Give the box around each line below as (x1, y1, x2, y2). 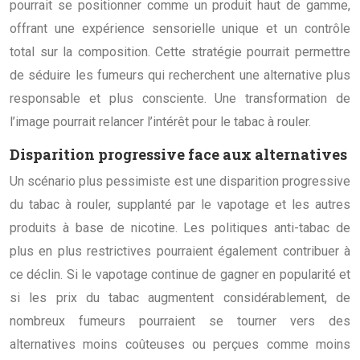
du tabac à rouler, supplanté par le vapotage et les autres (10, 196, 350, 212)
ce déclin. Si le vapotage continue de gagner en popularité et (10, 266, 350, 282)
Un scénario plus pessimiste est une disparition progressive (10, 173, 350, 189)
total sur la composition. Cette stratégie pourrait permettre (10, 43, 350, 59)
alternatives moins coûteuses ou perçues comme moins (10, 336, 350, 352)
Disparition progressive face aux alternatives (10, 144, 347, 164)
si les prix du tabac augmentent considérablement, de (10, 289, 350, 305)
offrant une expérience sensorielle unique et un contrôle (10, 20, 350, 36)
